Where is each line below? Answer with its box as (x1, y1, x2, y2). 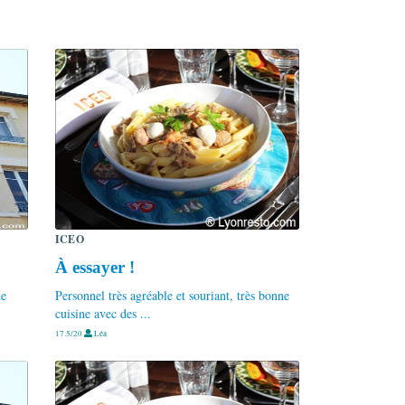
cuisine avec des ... (55, 304, 151, 322)
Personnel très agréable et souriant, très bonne (55, 286, 289, 304)
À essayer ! (55, 257, 135, 277)
